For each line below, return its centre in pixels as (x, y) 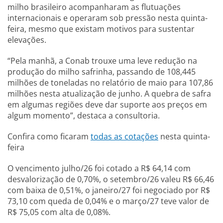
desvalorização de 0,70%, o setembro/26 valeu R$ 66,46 (111, 179)
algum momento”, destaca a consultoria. (85, 115)
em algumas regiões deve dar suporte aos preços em (107, 105)
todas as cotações (124, 136)
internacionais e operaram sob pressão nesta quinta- (108, 18)
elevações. (28, 40)
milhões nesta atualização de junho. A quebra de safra (109, 94)
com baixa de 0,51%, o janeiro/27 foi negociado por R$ (109, 190)
